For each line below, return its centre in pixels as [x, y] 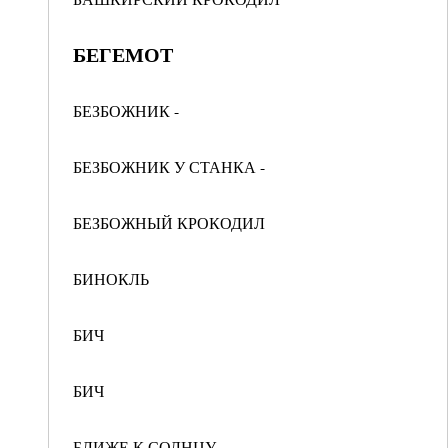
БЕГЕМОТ [123, 54]
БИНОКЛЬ [111, 278]
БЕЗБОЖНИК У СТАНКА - [169, 166]
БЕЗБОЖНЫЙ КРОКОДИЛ [169, 222]
